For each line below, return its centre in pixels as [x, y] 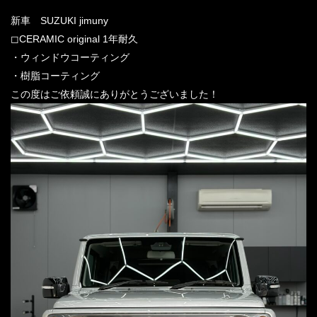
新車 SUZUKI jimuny [59, 21]
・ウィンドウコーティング [70, 57]
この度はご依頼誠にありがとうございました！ [115, 94]
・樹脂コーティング [55, 76]
